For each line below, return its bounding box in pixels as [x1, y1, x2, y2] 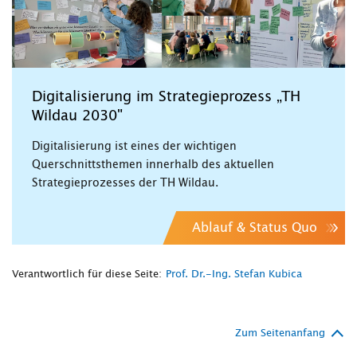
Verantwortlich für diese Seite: [12, 269, 162, 280]
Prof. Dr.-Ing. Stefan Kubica [166, 269, 302, 280]
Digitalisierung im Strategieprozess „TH [32, 89, 300, 104]
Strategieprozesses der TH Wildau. [32, 177, 218, 189]
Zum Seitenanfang [235, 328, 325, 339]
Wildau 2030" [32, 108, 123, 124]
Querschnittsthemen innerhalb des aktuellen [32, 159, 274, 171]
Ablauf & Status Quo [192, 221, 317, 234]
